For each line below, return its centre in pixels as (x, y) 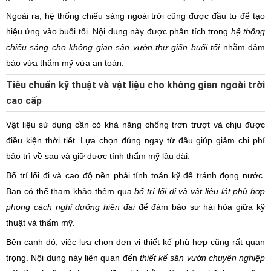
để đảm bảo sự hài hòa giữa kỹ (200, 207)
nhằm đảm (243, 47)
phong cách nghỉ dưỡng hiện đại (70, 207)
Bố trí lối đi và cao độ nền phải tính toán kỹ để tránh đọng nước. (135, 175)
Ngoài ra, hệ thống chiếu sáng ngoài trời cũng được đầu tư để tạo (135, 16)
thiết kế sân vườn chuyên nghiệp (202, 258)
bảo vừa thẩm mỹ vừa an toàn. (65, 63)
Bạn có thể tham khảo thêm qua (70, 191)
